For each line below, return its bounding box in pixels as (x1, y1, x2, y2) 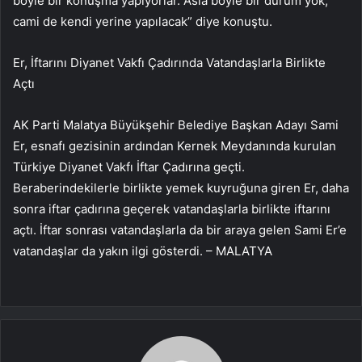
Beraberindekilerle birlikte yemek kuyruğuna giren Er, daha (13, 180, 349, 196)
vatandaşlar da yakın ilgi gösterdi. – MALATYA (13, 243, 272, 259)
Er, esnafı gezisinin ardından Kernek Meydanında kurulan (13, 138, 336, 154)
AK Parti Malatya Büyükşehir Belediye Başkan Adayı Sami (13, 117, 339, 133)
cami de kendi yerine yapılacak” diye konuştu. (13, 14, 272, 30)
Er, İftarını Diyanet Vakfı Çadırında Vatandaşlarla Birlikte (13, 55, 326, 71)
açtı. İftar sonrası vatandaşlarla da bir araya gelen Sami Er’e (13, 222, 347, 238)
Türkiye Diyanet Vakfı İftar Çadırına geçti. (13, 159, 245, 175)
